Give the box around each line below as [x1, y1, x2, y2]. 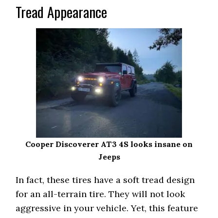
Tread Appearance [16, 1, 108, 22]
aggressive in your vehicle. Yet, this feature [16, 202, 199, 214]
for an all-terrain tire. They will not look [16, 188, 185, 200]
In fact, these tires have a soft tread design [16, 174, 195, 185]
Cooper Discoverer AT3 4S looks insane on [25, 139, 193, 149]
